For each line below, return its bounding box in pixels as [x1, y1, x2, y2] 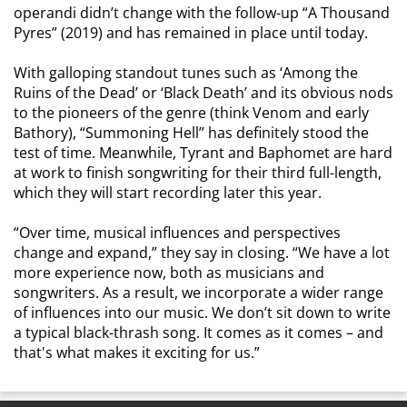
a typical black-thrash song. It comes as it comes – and [14, 323, 383, 342]
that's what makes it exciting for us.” [14, 342, 260, 362]
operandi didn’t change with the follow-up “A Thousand [14, 3, 390, 23]
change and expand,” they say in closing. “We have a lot [14, 243, 390, 263]
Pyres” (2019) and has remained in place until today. [14, 23, 368, 43]
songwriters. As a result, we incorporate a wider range [14, 283, 383, 303]
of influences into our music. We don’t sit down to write [14, 303, 391, 323]
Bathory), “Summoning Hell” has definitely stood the [14, 123, 369, 143]
